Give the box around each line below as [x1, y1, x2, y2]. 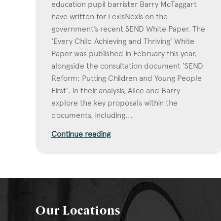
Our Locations [36, 205, 120, 218]
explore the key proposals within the [51, 98, 178, 108]
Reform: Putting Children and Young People [51, 73, 202, 83]
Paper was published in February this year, [51, 48, 196, 58]
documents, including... [51, 110, 133, 120]
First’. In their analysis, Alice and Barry [51, 85, 180, 95]
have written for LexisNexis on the [51, 11, 168, 21]
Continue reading [51, 129, 110, 139]
